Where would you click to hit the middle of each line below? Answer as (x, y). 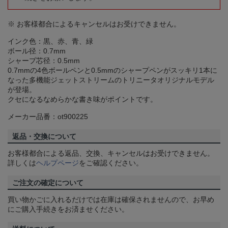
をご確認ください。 (111, 163)
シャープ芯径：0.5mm (44, 61)
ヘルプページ (58, 163)
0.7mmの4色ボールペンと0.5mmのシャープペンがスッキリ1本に (112, 70)
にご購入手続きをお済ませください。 (68, 209)
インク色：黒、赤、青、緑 (50, 41)
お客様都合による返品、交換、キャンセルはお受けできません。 (111, 153)
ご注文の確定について (48, 183)
